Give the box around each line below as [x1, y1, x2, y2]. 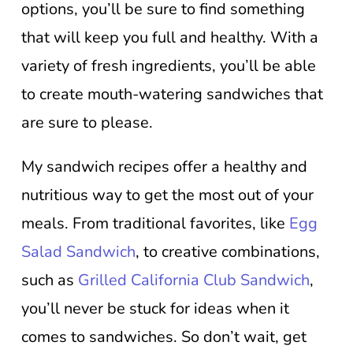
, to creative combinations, [136, 241, 320, 262]
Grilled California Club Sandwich [78, 269, 310, 291]
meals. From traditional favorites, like [21, 213, 289, 234]
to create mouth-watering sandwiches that [21, 84, 323, 105]
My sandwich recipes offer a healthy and [21, 156, 307, 177]
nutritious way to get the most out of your [21, 184, 314, 206]
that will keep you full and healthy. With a [21, 27, 318, 48]
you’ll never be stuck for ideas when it [21, 298, 289, 319]
